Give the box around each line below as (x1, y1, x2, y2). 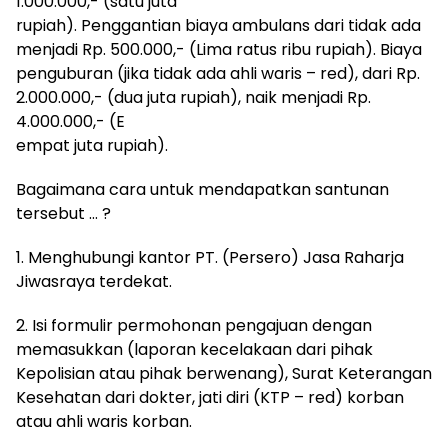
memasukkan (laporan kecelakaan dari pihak (16, 338, 373, 361)
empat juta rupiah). (16, 134, 168, 157)
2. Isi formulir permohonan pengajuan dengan (16, 314, 372, 337)
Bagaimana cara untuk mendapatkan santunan (16, 178, 389, 201)
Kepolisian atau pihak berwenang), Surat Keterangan (16, 362, 432, 385)
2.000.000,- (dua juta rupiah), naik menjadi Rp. (16, 86, 371, 109)
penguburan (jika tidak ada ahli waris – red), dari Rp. (16, 62, 420, 85)
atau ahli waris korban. (16, 410, 192, 433)
